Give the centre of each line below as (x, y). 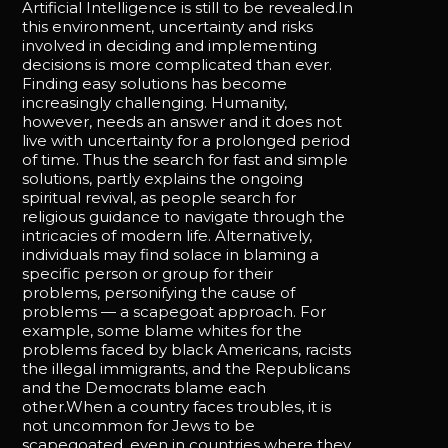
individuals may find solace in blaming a (171, 255)
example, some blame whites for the (162, 331)
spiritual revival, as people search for (159, 198)
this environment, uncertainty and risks (168, 27)
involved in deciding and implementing (170, 46)
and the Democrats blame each (144, 388)
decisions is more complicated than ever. (177, 65)
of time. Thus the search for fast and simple (185, 160)
